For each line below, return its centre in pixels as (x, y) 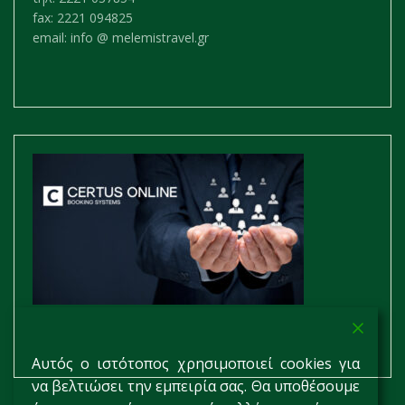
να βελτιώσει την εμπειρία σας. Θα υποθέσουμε (196, 386)
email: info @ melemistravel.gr (121, 38)
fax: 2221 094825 (83, 18)
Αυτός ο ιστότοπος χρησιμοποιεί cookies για (196, 363)
